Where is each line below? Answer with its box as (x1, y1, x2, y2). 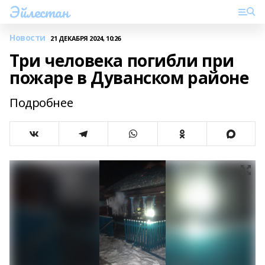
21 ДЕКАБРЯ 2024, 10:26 (50, 33, 121, 43)
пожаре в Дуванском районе (9, 66, 249, 89)
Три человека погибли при (9, 49, 234, 72)
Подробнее (9, 95, 73, 111)
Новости (9, 32, 46, 43)
